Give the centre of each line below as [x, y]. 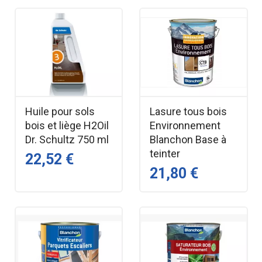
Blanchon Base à [188, 139]
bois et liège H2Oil [67, 125]
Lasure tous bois [188, 111]
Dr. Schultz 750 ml [67, 139]
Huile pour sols [60, 111]
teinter [165, 153]
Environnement [185, 125]
